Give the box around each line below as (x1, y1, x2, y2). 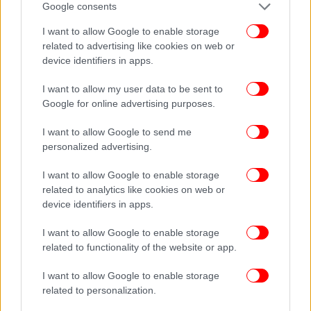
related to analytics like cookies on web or (42, 183, 225, 195)
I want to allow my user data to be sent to (42, 83, 223, 94)
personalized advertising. (42, 140, 152, 152)
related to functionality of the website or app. (42, 241, 237, 253)
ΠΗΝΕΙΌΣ (258, 10, 290, 22)
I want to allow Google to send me (42, 126, 192, 137)
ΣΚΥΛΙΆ (151, 10, 179, 22)
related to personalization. (42, 284, 156, 296)
